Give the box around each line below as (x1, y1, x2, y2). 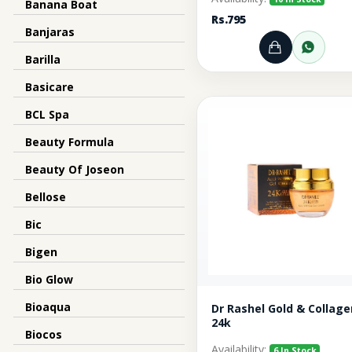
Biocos (25, 327, 62, 342)
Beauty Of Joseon (25, 162, 124, 177)
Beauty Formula (25, 134, 114, 149)
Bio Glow (25, 272, 73, 287)
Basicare (25, 79, 74, 94)
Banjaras (25, 24, 75, 39)
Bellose (25, 189, 66, 204)
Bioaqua (25, 299, 71, 314)
